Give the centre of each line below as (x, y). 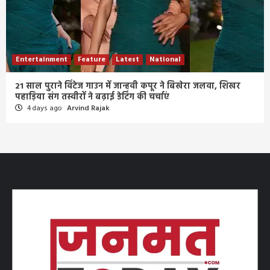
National (165, 59)
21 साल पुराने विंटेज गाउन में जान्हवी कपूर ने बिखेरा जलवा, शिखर (128, 86)
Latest (127, 59)
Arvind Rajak (88, 108)
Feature (92, 59)
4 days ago (45, 108)
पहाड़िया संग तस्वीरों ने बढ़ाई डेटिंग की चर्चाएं (92, 97)
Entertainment (42, 59)
